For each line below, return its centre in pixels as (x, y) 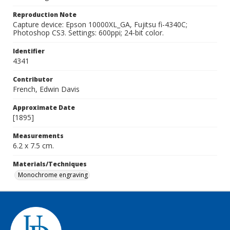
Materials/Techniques (50, 164)
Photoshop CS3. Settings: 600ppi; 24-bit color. (88, 33)
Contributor (33, 79)
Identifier (29, 51)
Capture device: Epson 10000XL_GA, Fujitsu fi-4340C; (100, 24)
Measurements (38, 136)
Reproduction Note (45, 15)
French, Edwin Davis (46, 89)
